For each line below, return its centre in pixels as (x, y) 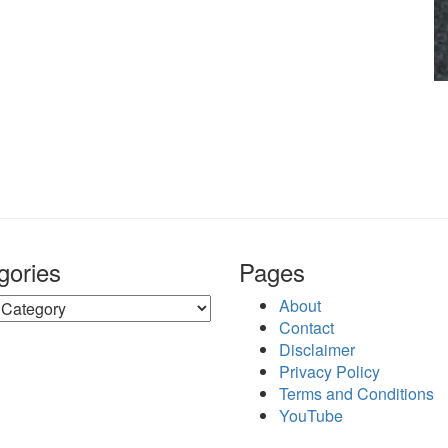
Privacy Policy (329, 372)
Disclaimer (317, 350)
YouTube (311, 416)
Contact (306, 328)
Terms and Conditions (356, 394)
